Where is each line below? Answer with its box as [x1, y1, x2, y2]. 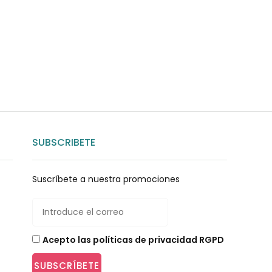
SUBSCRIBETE [32, 135, 95, 150]
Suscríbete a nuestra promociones [32, 173, 180, 186]
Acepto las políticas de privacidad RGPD [42, 234, 224, 246]
